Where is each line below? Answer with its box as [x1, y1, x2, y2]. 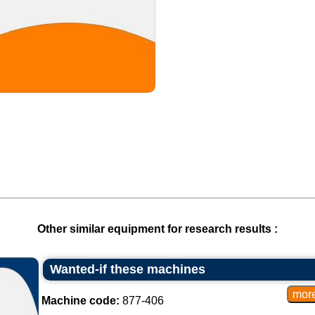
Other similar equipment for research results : [37, 223, 278, 235]
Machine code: [41, 295, 120, 307]
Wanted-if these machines [49, 262, 205, 276]
